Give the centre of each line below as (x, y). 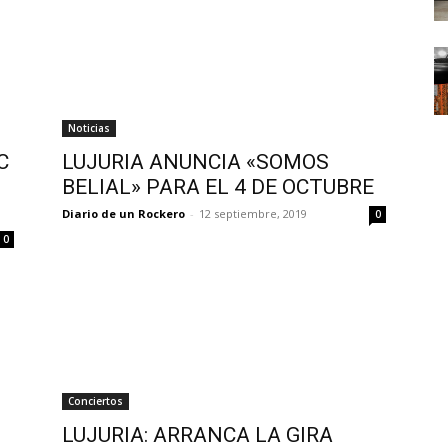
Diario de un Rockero (123, 213)
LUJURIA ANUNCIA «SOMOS (195, 161)
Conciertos (95, 400)
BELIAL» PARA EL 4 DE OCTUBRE (218, 186)
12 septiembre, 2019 (253, 213)
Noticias (89, 127)
